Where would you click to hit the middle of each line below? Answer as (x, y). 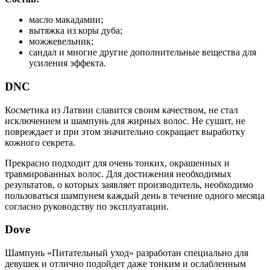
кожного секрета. (40, 142)
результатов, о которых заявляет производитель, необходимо (129, 184)
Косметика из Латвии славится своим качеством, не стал (121, 110)
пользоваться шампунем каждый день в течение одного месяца (135, 195)
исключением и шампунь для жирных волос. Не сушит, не (125, 121)
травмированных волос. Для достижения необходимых (118, 174)
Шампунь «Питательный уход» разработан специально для (127, 253)
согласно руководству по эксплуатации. (87, 206)
